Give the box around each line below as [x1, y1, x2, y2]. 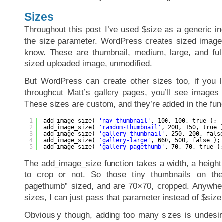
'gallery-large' [99, 136, 151, 144]
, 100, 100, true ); [151, 117, 217, 124]
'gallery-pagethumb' [99, 143, 165, 150]
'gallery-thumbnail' [99, 130, 165, 137]
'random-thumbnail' [99, 123, 161, 131]
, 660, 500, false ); [151, 136, 220, 144]
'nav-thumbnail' [99, 117, 151, 124]
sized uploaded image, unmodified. [24, 58, 152, 68]
